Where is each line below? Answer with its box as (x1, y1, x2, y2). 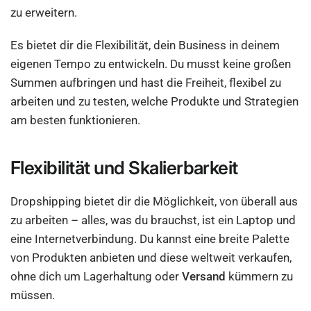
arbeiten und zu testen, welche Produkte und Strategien (10, 94, 299, 108)
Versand (182, 269, 226, 283)
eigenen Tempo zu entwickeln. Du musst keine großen (10, 57, 292, 71)
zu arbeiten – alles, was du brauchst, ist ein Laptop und (10, 213, 296, 227)
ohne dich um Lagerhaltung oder (10, 269, 183, 283)
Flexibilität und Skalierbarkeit (10, 157, 238, 178)
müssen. (10, 288, 58, 302)
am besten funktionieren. (10, 113, 141, 127)
